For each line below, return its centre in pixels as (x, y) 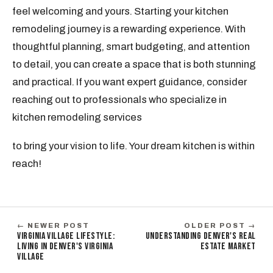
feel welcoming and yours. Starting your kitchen (121, 11)
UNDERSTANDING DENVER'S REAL (200, 236)
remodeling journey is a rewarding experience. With (129, 29)
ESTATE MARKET (228, 247)
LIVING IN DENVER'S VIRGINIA (65, 247)
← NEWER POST (54, 226)
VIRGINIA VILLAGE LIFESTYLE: (66, 236)
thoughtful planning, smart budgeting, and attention (131, 47)
